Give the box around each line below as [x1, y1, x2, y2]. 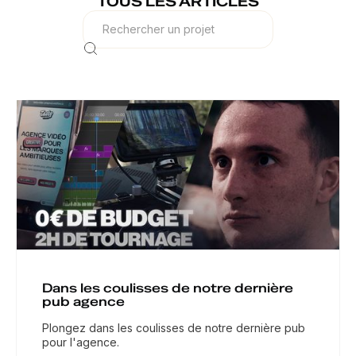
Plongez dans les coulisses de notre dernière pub [42, 320, 305, 335]
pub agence [42, 292, 125, 310]
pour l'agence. [42, 335, 119, 349]
